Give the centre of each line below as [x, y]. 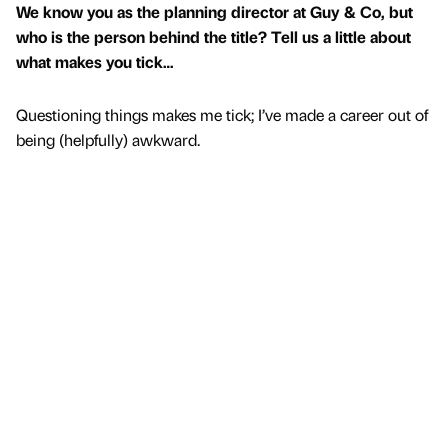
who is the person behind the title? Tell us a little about [213, 37]
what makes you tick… [95, 62]
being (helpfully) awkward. [108, 140]
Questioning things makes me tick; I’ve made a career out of [222, 115]
